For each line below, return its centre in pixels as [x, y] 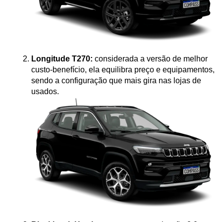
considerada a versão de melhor [150, 58]
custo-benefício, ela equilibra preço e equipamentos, [123, 69]
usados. [45, 91]
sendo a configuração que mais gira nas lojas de [116, 80]
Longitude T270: [62, 58]
